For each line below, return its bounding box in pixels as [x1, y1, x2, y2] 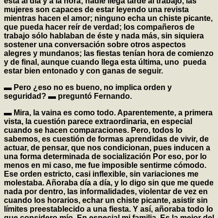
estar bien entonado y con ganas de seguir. [4, 67, 163, 75]
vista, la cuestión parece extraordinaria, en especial [4, 117, 192, 126]
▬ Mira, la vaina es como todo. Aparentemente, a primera [4, 109, 213, 117]
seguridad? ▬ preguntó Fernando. [4, 92, 132, 101]
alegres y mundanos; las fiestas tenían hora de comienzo [4, 49, 214, 58]
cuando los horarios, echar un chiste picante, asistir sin [4, 196, 208, 205]
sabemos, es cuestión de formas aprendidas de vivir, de [4, 135, 209, 144]
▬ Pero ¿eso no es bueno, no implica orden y [4, 83, 172, 92]
